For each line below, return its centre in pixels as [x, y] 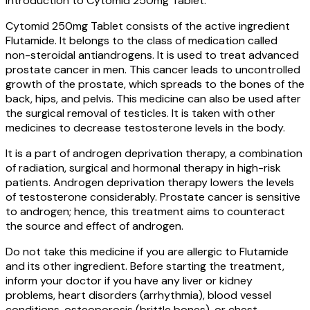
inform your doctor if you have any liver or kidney [129, 280]
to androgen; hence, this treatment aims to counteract [145, 211]
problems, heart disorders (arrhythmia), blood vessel [138, 295]
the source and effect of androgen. [94, 226]
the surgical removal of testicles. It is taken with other [140, 113]
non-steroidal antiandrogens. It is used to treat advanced [152, 55]
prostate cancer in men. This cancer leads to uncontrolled [153, 69]
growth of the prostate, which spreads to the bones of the [155, 84]
